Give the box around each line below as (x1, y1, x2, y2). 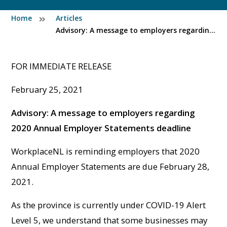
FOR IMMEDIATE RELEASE (11, 60, 112, 72)
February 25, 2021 (11, 83, 84, 95)
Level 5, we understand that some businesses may (11, 214, 208, 226)
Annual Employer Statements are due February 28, (11, 160, 210, 172)
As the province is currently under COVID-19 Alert (11, 199, 206, 211)
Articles (56, 13, 83, 23)
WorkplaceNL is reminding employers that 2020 (11, 145, 200, 157)
